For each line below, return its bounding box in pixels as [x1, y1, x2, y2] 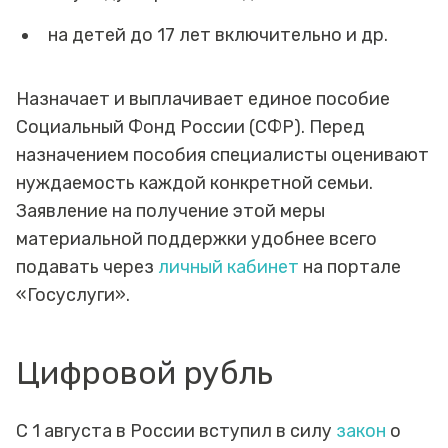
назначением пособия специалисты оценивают [16, 143, 429, 166]
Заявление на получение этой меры [16, 199, 325, 222]
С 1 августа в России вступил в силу [16, 419, 336, 442]
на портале [299, 255, 401, 278]
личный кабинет [158, 255, 299, 278]
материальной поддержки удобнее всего [16, 227, 377, 250]
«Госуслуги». [16, 283, 134, 306]
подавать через [16, 255, 158, 278]
